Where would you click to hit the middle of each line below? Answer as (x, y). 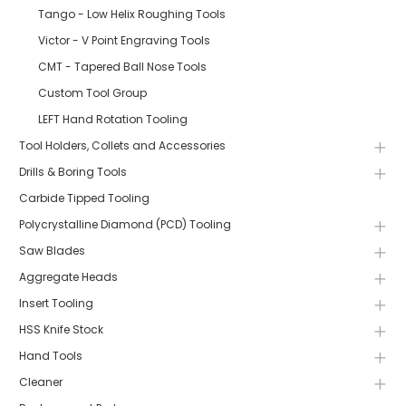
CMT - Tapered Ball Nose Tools (122, 66)
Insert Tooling (56, 303)
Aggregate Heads (68, 276)
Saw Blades (52, 250)
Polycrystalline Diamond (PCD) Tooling (125, 224)
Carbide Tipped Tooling (84, 198)
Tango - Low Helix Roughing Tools (132, 14)
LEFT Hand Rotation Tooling (113, 119)
